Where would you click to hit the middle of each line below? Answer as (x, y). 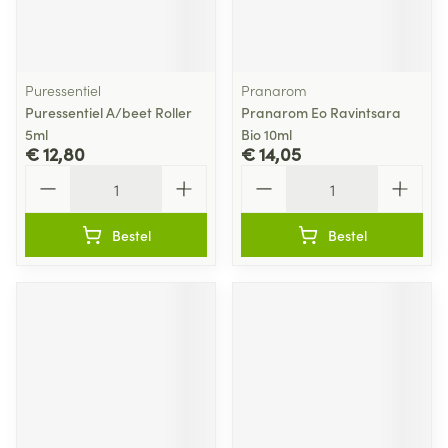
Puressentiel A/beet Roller (108, 112)
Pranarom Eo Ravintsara (321, 112)
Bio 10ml (266, 134)
